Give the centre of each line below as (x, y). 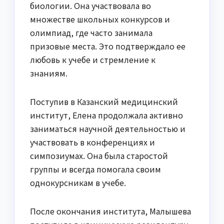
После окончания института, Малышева (110, 211)
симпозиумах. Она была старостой (99, 155)
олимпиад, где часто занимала (91, 32)
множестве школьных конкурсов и (100, 19)
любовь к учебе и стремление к (93, 59)
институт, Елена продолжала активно (106, 115)
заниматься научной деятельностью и (108, 128)
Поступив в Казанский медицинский (104, 101)
